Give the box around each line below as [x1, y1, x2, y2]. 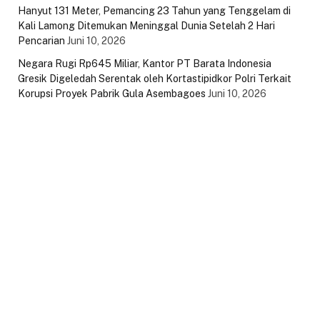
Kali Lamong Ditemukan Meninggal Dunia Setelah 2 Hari [18, 20, 275, 32]
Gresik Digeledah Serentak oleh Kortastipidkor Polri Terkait [18, 73, 291, 85]
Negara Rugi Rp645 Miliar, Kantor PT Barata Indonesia [18, 58, 271, 70]
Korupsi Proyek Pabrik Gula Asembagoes [18, 88, 206, 100]
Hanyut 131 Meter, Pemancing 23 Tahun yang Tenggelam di [18, 5, 291, 17]
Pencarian [18, 35, 65, 47]
